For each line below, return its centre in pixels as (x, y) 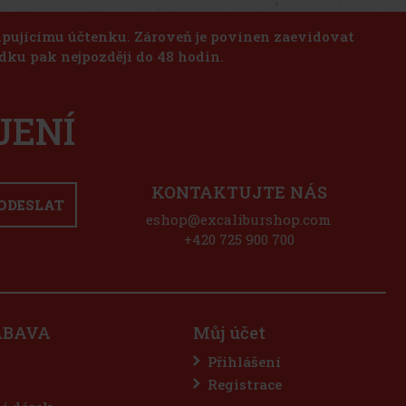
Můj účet (229, 332)
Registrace (244, 384)
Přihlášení (244, 361)
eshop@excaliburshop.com (239, 220)
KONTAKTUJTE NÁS (239, 193)
